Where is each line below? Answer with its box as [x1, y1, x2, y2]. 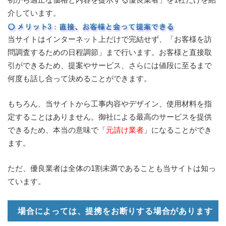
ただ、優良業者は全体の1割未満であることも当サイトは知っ [8, 164, 216, 173]
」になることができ [144, 126, 212, 135]
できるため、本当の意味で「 [8, 126, 106, 135]
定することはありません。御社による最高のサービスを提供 [8, 112, 212, 122]
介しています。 [8, 9, 61, 18]
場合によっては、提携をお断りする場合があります [18, 207, 213, 216]
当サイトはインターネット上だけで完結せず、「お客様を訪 [8, 35, 212, 44]
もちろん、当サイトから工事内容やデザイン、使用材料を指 [8, 99, 212, 108]
